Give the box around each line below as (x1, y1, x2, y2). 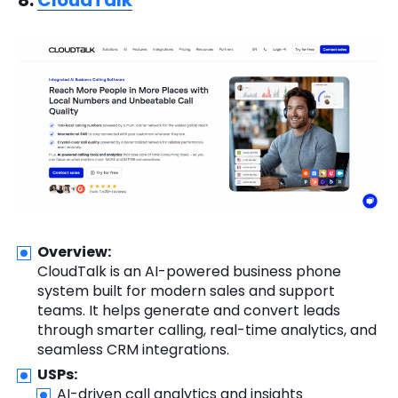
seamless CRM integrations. (37, 338, 229, 360)
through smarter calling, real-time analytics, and (37, 319, 377, 340)
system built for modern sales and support (37, 280, 335, 301)
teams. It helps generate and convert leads (37, 299, 340, 321)
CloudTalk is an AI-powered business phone (37, 260, 341, 282)
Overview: (37, 241, 111, 262)
